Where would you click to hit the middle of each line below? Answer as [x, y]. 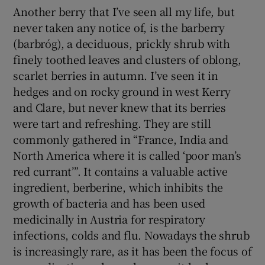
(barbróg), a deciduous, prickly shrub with [122, 43]
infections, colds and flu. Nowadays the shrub [131, 235]
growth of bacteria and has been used [109, 203]
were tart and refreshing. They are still [112, 123]
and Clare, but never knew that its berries [120, 107]
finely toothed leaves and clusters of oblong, [127, 59]
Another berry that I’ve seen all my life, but [124, 12]
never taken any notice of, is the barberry [119, 28]
